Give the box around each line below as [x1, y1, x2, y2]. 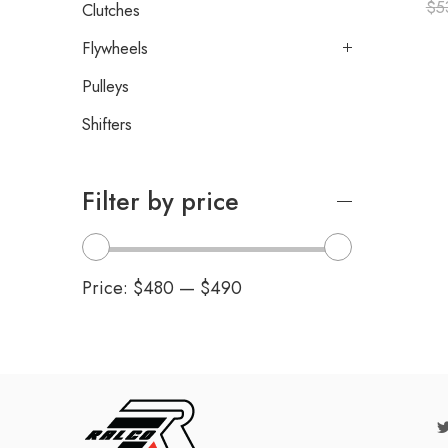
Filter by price [82, 184, 239, 220]
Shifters [82, 112, 132, 137]
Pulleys [82, 74, 129, 99]
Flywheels [82, 36, 148, 61]
